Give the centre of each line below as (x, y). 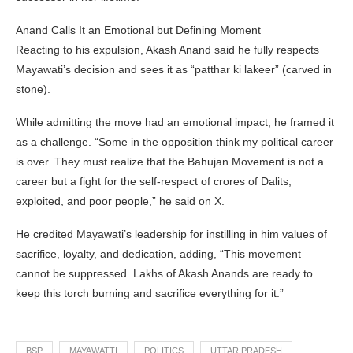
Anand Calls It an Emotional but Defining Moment (138, 30)
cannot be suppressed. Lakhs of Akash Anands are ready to (164, 273)
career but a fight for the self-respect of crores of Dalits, (154, 181)
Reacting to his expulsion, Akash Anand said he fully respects (167, 49)
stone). (33, 89)
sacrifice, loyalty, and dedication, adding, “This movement (158, 253)
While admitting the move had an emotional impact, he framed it (175, 122)
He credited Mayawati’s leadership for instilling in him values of (171, 234)
